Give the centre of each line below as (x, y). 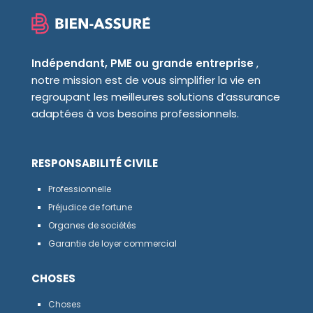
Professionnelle (79, 189)
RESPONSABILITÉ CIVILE (94, 163)
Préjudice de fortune (90, 207)
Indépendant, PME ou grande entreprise (142, 63)
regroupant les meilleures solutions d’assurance (155, 96)
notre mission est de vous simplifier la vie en (146, 80)
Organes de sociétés (92, 225)
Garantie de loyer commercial (112, 243)
